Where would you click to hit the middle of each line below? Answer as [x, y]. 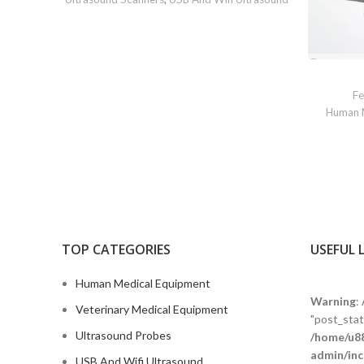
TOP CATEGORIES [116, 249]
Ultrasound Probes [123, 335]
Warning [333, 301]
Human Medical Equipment [143, 283]
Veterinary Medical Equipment [152, 309]
